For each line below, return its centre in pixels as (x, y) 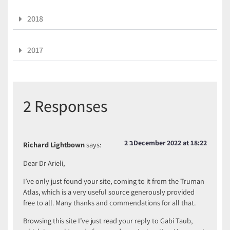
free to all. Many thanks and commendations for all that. (109, 202)
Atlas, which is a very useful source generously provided (109, 191)
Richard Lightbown (54, 145)
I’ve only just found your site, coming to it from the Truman (114, 181)
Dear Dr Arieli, (44, 163)
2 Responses (65, 106)
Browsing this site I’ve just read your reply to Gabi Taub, (108, 221)
